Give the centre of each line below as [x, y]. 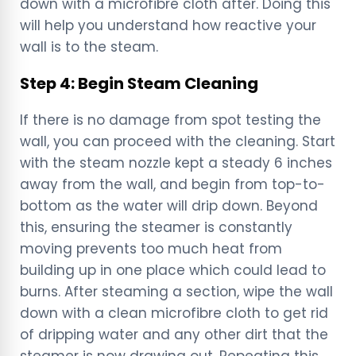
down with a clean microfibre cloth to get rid [174, 313]
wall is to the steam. [91, 46]
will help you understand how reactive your [168, 25]
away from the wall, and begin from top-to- [172, 184]
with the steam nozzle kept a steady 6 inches [176, 163]
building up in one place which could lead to [173, 270]
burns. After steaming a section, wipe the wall [176, 291]
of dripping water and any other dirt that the [174, 334]
